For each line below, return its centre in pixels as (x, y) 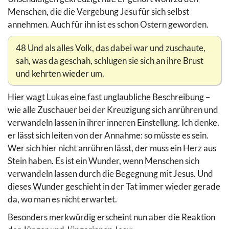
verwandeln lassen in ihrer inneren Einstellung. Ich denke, (113, 122)
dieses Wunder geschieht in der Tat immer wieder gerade (114, 186)
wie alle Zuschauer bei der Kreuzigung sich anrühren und (113, 109)
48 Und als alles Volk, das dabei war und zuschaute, (111, 48)
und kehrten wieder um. (60, 73)
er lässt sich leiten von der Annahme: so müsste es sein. (108, 135)
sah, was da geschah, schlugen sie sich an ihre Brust (110, 60)
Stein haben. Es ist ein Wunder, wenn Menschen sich (104, 161)
